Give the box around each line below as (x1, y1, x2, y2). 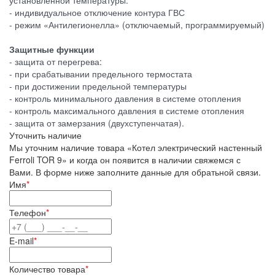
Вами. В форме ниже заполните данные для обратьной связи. (9, 166, 261, 179)
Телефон (9, 206, 46, 219)
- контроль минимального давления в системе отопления (9, 92, 241, 105)
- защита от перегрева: (9, 55, 102, 68)
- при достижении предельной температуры (9, 80, 187, 93)
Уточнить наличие (9, 129, 82, 142)
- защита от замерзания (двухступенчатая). (9, 117, 184, 130)
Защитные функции (9, 43, 95, 56)
